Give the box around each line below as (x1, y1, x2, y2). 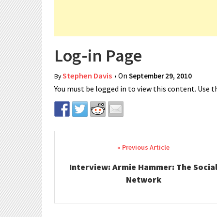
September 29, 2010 (129, 71, 192, 80)
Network (125, 174, 161, 185)
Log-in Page (54, 45, 142, 66)
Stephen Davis (62, 71, 112, 81)
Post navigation (54, 139, 149, 157)
